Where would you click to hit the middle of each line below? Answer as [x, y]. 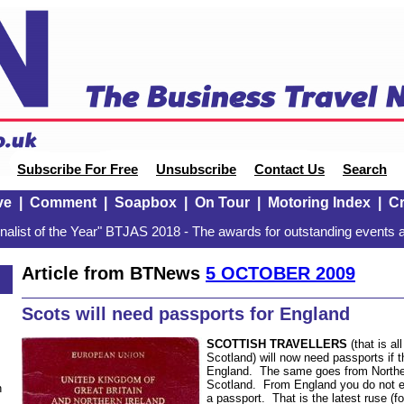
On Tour [222, 202]
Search [365, 170]
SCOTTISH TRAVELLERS [277, 344]
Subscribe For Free [78, 170]
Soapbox [145, 202]
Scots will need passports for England [186, 314]
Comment [63, 202]
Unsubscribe [196, 170]
